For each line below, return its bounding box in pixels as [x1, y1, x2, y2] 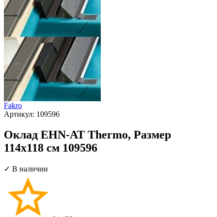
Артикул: [4, 109, 36, 118]
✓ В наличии [4, 164, 48, 173]
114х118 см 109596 [4, 141, 97, 154]
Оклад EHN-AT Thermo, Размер [4, 128, 171, 141]
